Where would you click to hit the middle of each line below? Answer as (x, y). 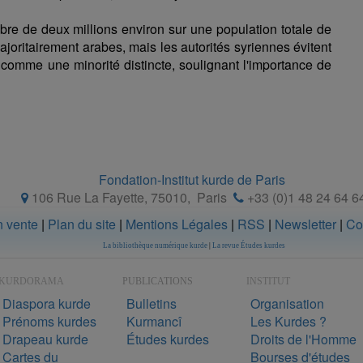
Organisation (287, 303)
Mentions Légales (177, 224)
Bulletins (152, 303)
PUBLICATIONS (158, 281)
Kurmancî (154, 321)
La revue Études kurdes (248, 245)
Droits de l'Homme (303, 339)
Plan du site (82, 224)
